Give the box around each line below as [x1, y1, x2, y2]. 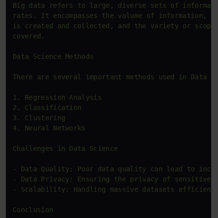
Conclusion [13, 206, 54, 214]
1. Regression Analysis [13, 93, 102, 101]
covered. [13, 32, 45, 40]
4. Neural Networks [13, 124, 86, 132]
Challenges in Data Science [13, 145, 118, 152]
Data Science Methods [13, 53, 94, 60]
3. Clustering [13, 114, 66, 122]
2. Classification [13, 104, 82, 111]
